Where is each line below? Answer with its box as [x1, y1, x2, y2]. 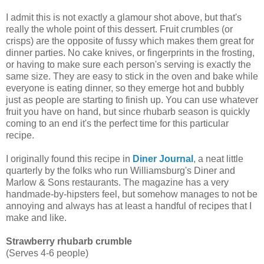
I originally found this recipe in [6, 154, 133, 164]
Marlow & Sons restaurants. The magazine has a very [6, 177, 229, 188]
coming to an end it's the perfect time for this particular [6, 118, 229, 129]
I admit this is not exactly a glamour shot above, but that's [6, 12, 242, 23]
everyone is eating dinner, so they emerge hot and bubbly [6, 83, 244, 94]
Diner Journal [133, 154, 193, 164]
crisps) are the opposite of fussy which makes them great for [6, 36, 254, 47]
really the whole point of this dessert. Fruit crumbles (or [6, 24, 233, 35]
